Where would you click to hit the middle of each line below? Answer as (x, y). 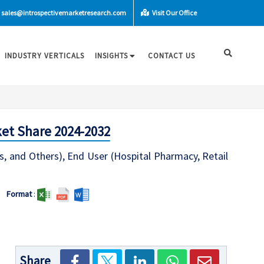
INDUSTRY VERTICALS (44, 56)
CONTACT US (171, 56)
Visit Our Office (174, 13)
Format (19, 194)
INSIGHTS (111, 56)
